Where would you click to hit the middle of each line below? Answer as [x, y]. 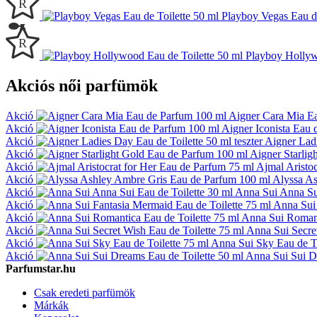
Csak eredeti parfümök [85, 292]
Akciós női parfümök [82, 86]
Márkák [51, 305]
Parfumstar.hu [41, 268]
